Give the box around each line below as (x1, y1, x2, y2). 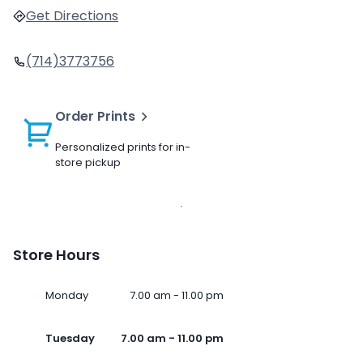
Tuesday (45, 331, 95, 347)
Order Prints (55, 107, 135, 126)
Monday (45, 288, 88, 304)
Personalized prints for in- (55, 139, 190, 156)
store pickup (55, 155, 121, 171)
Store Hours (13, 245, 100, 266)
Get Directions (26, 6, 118, 26)
